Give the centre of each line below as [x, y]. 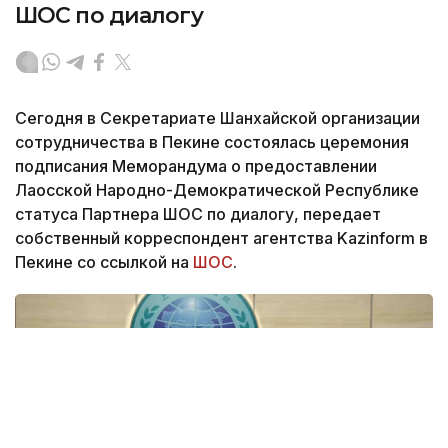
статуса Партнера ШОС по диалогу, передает [198, 214]
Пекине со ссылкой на [104, 262]
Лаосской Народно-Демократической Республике [217, 190]
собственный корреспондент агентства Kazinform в [221, 238]
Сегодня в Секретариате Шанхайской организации [217, 118]
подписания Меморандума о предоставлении [196, 166]
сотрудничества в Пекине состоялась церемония [212, 142]
